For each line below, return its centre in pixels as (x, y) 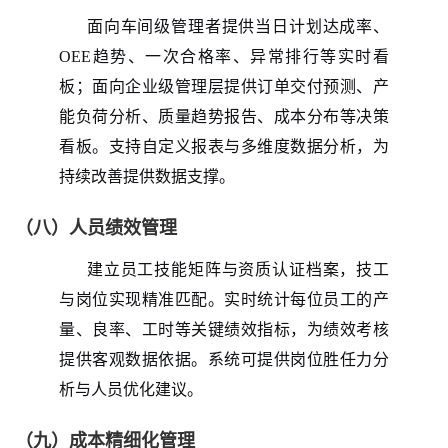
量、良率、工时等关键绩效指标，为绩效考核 (224, 329)
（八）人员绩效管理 (96, 227)
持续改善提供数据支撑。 (147, 176)
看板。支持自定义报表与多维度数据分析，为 (224, 146)
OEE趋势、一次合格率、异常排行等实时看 (224, 56)
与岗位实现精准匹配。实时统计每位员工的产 (224, 299)
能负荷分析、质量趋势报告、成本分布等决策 (224, 116)
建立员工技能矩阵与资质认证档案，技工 (238, 269)
